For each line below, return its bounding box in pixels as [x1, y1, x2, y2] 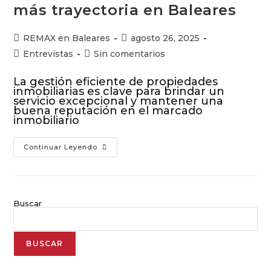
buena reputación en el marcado [13, 104, 203, 117]
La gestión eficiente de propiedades [13, 75, 218, 88]
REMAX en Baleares [23, 33, 111, 44]
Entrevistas [23, 48, 74, 59]
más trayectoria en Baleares [13, 1, 237, 19]
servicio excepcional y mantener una [13, 94, 224, 108]
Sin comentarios [94, 48, 166, 59]
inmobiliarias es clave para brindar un [13, 85, 225, 98]
